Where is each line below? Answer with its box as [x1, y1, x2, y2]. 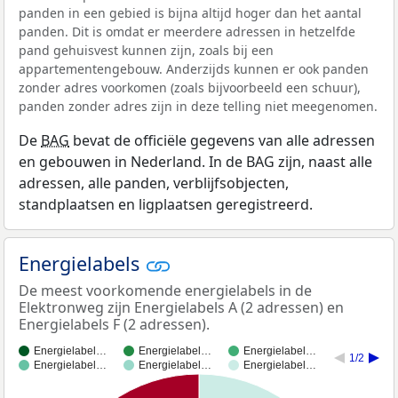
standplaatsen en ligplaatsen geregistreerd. [19, 194, 313, 214]
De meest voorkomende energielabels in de [19, 280, 312, 300]
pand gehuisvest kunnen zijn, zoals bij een [19, 41, 274, 59]
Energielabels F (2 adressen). [19, 314, 210, 334]
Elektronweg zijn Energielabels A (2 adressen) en [19, 297, 344, 317]
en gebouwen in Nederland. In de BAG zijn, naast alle [19, 151, 372, 171]
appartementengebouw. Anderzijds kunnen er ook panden [19, 60, 369, 77]
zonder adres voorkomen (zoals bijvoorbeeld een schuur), [19, 78, 361, 96]
